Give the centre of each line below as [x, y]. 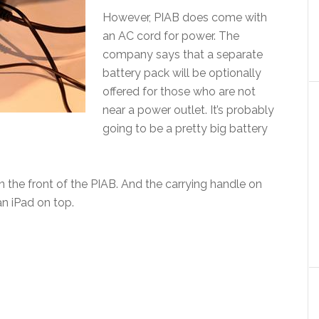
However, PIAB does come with [185, 17]
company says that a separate [183, 54]
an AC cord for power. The [171, 36]
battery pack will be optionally [182, 73]
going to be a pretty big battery [185, 129]
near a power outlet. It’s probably [188, 110]
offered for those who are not [179, 91]
